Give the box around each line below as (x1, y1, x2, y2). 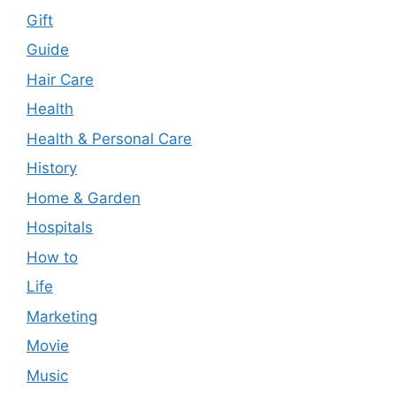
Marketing (27, 307, 97, 325)
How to (27, 247, 78, 266)
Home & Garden (27, 188, 141, 207)
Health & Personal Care (27, 129, 192, 148)
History (27, 159, 77, 178)
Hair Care (27, 70, 94, 88)
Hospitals (27, 218, 93, 237)
